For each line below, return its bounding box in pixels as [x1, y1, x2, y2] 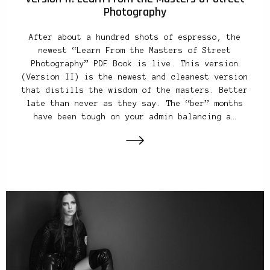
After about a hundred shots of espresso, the [29, 33, 241, 42]
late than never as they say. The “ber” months [27, 99, 243, 108]
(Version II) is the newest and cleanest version [22, 72, 248, 81]
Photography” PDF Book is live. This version [31, 59, 239, 68]
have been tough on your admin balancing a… [34, 112, 236, 121]
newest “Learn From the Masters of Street [39, 46, 231, 55]
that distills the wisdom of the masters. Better [22, 86, 248, 95]
